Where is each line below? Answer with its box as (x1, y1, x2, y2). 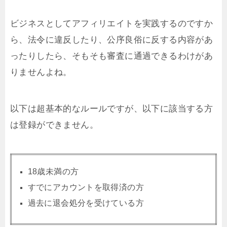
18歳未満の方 (27, 167, 79, 176)
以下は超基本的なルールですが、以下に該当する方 (10, 103, 213, 113)
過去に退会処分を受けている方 (27, 198, 144, 207)
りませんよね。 (10, 67, 72, 77)
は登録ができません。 (10, 120, 98, 130)
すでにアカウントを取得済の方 (27, 182, 144, 192)
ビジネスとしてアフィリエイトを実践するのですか (10, 18, 213, 28)
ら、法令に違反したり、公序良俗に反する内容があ (10, 34, 213, 45)
